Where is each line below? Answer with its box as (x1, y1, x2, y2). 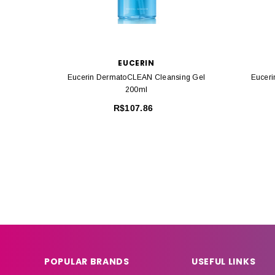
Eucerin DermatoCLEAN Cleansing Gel (67, 73, 206, 82)
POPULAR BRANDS (44, 255, 130, 268)
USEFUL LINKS (191, 255, 256, 268)
